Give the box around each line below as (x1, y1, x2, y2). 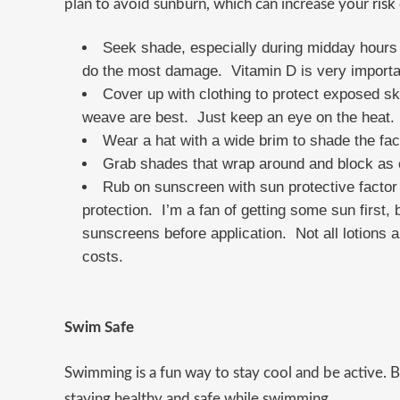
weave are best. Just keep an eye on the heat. (82, 109, 395, 127)
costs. (82, 248, 123, 266)
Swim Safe (64, 320, 134, 336)
